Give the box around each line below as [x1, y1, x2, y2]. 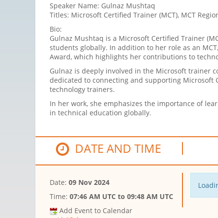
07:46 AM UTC [70, 192, 116, 201]
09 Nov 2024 [69, 178, 109, 187]
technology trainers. [50, 85, 115, 94]
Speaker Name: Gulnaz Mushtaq [50, 1, 155, 11]
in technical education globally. [50, 108, 151, 118]
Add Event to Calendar [59, 206, 132, 216]
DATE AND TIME [69, 140, 162, 157]
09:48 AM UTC [127, 192, 173, 201]
